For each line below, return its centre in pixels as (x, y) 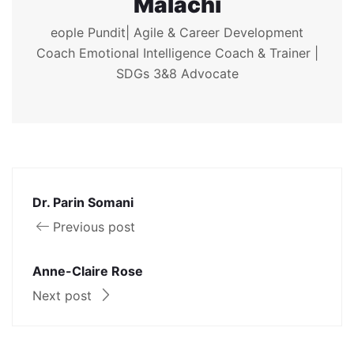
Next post (64, 295)
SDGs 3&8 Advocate (177, 73)
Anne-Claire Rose (88, 271)
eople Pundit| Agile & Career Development (177, 32)
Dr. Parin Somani (83, 202)
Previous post (94, 226)
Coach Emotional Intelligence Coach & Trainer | (177, 53)
